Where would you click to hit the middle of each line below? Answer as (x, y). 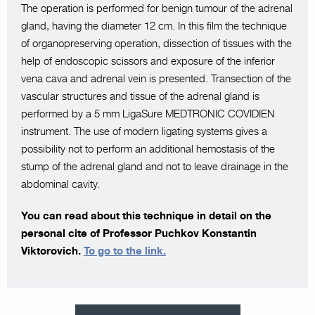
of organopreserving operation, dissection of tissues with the (156, 44)
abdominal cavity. (60, 184)
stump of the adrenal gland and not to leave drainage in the (155, 167)
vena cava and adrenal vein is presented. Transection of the (156, 79)
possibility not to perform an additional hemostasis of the (148, 149)
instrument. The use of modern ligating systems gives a (144, 131)
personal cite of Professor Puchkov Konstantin (139, 233)
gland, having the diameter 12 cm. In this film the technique (154, 26)
